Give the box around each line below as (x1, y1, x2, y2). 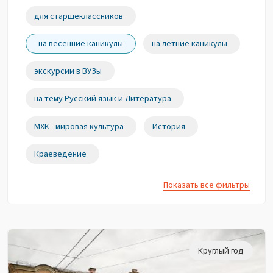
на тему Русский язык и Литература (34, 93, 172, 104)
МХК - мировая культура (34, 120, 124, 132)
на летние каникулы (152, 37, 228, 49)
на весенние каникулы (38, 37, 124, 49)
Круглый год (198, 244, 244, 256)
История (152, 120, 186, 132)
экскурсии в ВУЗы (34, 65, 102, 77)
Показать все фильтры (163, 179, 250, 190)
